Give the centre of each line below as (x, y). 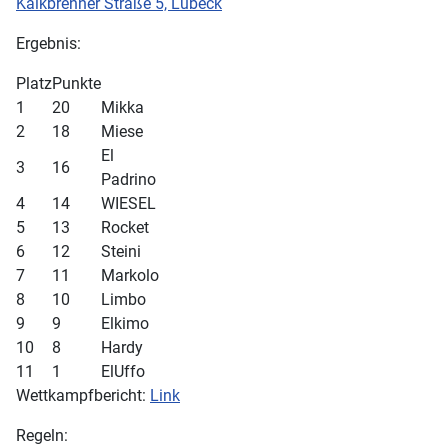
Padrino (128, 179)
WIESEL (128, 203)
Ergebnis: (48, 43)
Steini (121, 251)
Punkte (76, 83)
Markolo (130, 275)
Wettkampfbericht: (83, 395)
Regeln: (42, 435)
